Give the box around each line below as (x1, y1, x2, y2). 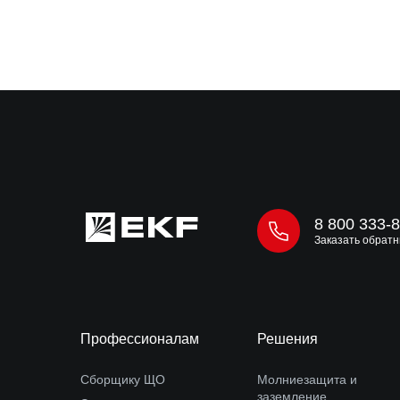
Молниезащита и (257, 372, 357, 387)
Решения (257, 331, 318, 346)
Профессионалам (80, 331, 199, 346)
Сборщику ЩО (80, 372, 165, 387)
